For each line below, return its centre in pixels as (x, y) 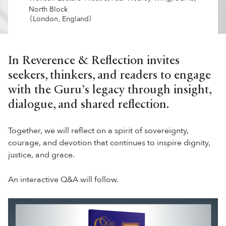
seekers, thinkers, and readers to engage (109, 76)
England (75, 19)
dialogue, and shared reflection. (89, 105)
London (45, 19)
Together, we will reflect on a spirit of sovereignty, (98, 131)
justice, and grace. (41, 155)
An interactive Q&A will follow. (63, 180)
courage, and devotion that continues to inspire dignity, (109, 143)
